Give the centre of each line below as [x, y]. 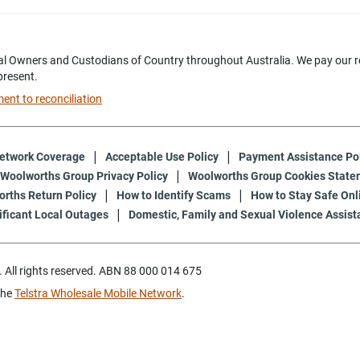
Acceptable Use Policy [162, 156]
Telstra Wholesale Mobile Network [98, 293]
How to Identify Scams [174, 195]
